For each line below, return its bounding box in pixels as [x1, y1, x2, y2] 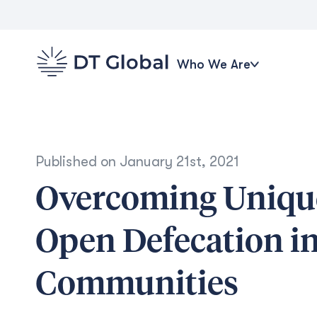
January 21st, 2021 [120, 154, 239, 170]
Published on [35, 154, 120, 170]
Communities [35, 269, 238, 301]
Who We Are [177, 57, 250, 71]
